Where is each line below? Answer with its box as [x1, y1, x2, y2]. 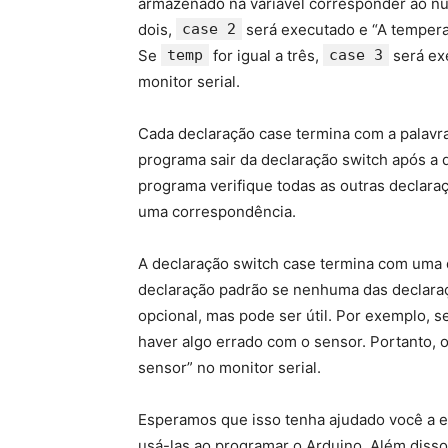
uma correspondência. [138, 202, 296, 222]
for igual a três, [209, 46, 323, 66]
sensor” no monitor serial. [138, 358, 321, 378]
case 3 [329, 46, 383, 65]
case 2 [182, 20, 236, 39]
